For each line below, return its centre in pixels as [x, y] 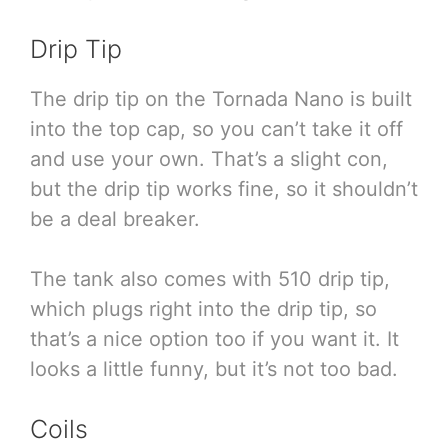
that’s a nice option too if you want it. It [214, 338]
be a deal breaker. [115, 218]
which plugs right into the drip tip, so [203, 308]
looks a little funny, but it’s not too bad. [214, 368]
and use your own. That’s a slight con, [209, 158]
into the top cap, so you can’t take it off [216, 128]
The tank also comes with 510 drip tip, [210, 278]
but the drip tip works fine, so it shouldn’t [224, 188]
